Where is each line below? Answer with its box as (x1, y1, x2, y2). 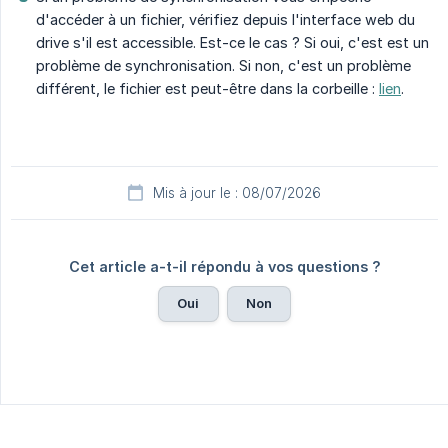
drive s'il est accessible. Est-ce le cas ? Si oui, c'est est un (36, 34, 429, 52)
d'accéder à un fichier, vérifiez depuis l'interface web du (36, 11, 415, 29)
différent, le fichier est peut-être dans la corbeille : (36, 80, 379, 98)
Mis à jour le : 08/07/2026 (153, 185, 321, 202)
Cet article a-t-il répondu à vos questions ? (68, 258, 381, 276)
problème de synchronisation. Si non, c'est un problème (36, 57, 411, 75)
